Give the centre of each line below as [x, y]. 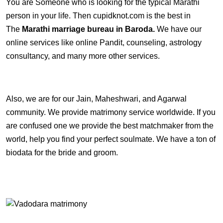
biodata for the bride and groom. [63, 153]
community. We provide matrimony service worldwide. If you [111, 112]
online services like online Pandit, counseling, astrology [104, 43]
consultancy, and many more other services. [83, 56]
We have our [179, 29]
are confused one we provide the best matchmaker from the [110, 126]
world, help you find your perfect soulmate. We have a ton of [111, 139]
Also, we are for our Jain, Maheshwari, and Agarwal [96, 99]
